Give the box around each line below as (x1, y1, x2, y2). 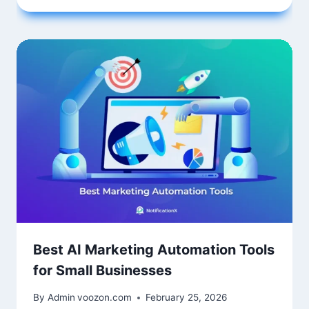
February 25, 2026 (146, 292, 228, 303)
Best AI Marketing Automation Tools (33, 241, 275, 259)
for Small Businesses (33, 262, 172, 279)
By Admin (33, 292, 75, 303)
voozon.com (77, 292, 132, 303)
